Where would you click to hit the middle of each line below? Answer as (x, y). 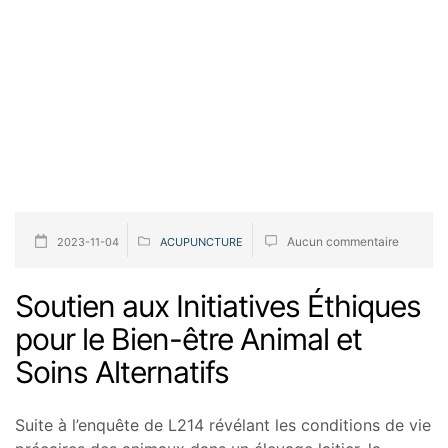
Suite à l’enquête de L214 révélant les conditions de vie (223, 424)
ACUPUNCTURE (201, 241)
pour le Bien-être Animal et (188, 338)
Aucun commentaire (343, 241)
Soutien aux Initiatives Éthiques (218, 305)
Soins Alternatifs (122, 371)
